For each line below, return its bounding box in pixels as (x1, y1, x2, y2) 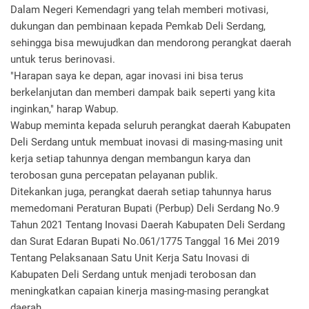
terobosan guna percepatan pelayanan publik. (10, 169, 218, 181)
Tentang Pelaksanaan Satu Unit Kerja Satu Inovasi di (10, 252, 250, 264)
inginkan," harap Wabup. (10, 103, 119, 115)
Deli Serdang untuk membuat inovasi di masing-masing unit (10, 136, 283, 148)
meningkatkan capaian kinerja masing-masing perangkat (10, 285, 269, 297)
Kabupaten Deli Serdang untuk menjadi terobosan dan (10, 268, 256, 281)
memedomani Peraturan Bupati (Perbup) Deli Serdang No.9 (10, 202, 279, 215)
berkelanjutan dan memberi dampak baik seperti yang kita (10, 86, 275, 99)
